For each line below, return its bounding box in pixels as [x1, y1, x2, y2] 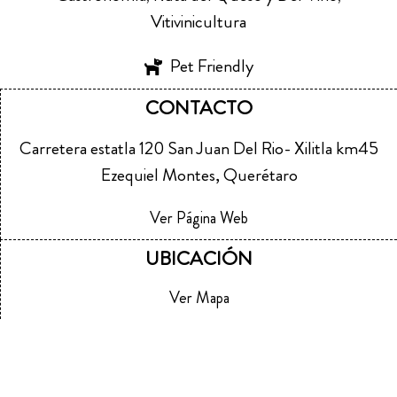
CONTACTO [145, 94, 253, 122]
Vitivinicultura [151, 9, 246, 35]
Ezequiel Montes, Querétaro [100, 162, 298, 189]
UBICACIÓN [145, 245, 253, 273]
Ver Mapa [168, 286, 230, 310]
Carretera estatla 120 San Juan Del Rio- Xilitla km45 [19, 136, 378, 162]
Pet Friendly [170, 53, 253, 80]
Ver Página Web [150, 206, 248, 230]
